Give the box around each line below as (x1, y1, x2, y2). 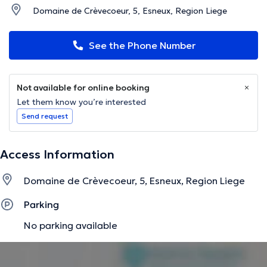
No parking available (24, 219, 117, 231)
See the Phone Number (88, 39, 195, 52)
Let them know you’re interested (17, 97, 146, 108)
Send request (21, 111, 68, 121)
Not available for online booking (17, 82, 150, 94)
